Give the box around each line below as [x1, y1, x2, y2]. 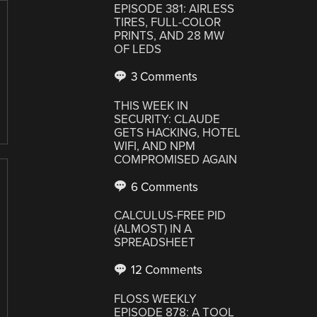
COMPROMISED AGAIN [114, 151, 238, 167]
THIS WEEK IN [114, 98, 189, 113]
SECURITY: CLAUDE [114, 111, 221, 127]
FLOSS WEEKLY [114, 291, 197, 306]
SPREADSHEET [114, 235, 196, 250]
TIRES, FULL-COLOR [114, 15, 221, 30]
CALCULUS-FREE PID [114, 208, 226, 223]
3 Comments [128, 69, 198, 84]
